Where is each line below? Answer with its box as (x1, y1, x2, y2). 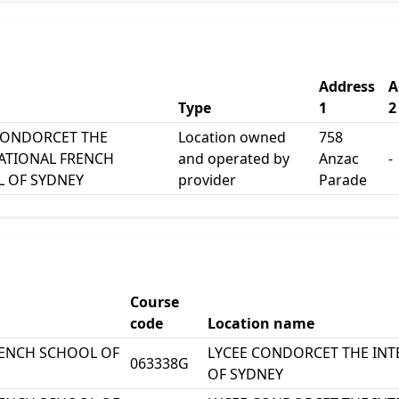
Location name (208, 313, 314, 333)
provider (178, 170, 236, 190)
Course (130, 292, 179, 312)
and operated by (178, 149, 289, 168)
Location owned (178, 127, 286, 147)
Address (319, 77, 375, 96)
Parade (319, 170, 367, 190)
